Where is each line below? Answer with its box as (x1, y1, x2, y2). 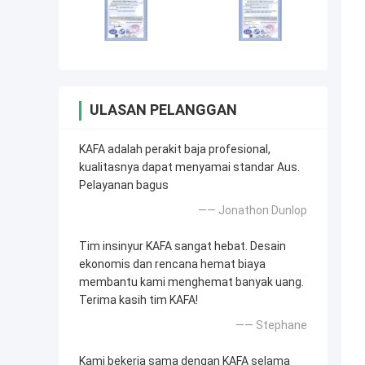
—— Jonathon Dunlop (198, 204, 307, 218)
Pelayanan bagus (79, 178, 169, 192)
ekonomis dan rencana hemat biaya (79, 257, 266, 271)
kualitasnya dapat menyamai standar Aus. (79, 161, 300, 174)
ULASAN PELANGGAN (90, 101, 237, 119)
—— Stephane (235, 319, 307, 332)
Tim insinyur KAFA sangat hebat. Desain (79, 240, 286, 253)
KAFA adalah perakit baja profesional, (79, 143, 270, 156)
